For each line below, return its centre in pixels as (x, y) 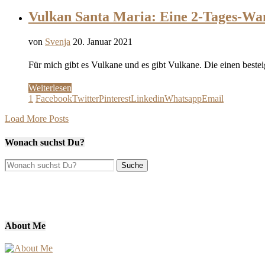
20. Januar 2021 (103, 41)
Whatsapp (183, 98)
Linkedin (148, 98)
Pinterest (115, 98)
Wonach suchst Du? (45, 142)
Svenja (58, 41)
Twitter (85, 98)
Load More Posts (37, 118)
